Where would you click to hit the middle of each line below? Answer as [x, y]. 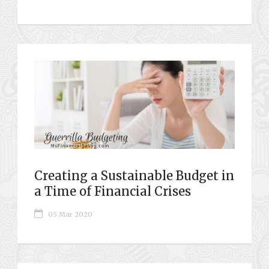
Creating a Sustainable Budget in [134, 175]
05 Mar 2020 [70, 214]
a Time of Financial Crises [113, 191]
